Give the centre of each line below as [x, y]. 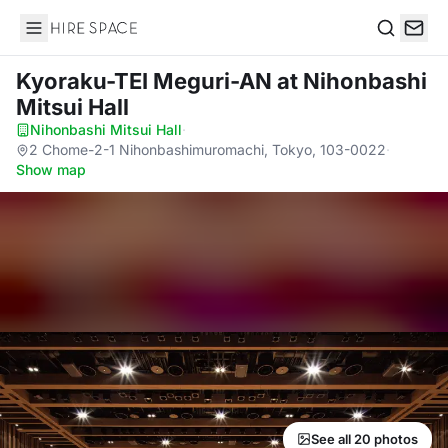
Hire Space [60, 38]
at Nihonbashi [352, 81]
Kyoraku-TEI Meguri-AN [146, 81]
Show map [51, 169]
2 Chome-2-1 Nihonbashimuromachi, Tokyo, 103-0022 [207, 149]
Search [401, 48]
